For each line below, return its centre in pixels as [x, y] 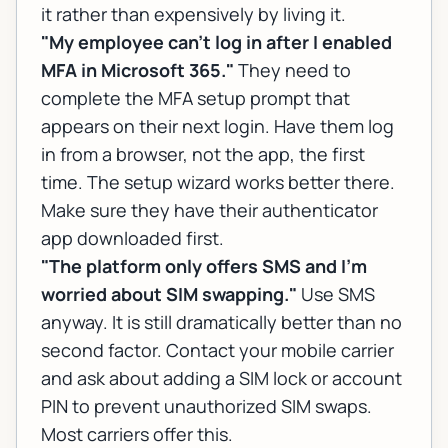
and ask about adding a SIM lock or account [221, 378]
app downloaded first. [132, 238]
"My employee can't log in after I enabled [216, 42]
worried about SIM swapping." [169, 294]
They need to [292, 70]
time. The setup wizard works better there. [218, 182]
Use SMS [336, 294]
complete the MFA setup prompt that [195, 98]
